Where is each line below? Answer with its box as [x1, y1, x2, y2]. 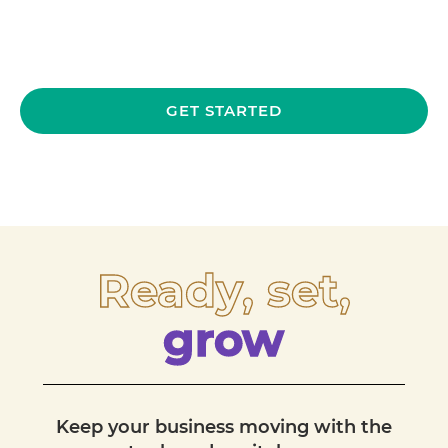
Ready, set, [96, 263, 352, 318]
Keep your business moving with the [55, 416, 392, 438]
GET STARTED [165, 101, 282, 120]
